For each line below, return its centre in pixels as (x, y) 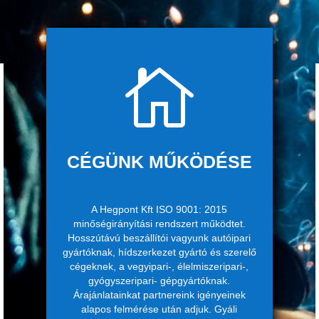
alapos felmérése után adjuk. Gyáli (159, 309)
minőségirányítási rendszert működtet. (159, 223)
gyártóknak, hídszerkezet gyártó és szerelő (159, 252)
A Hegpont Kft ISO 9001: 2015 (159, 209)
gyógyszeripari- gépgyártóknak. (159, 280)
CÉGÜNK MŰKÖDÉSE (159, 161)
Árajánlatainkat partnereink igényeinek (159, 294)
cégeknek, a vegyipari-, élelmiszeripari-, (159, 266)
